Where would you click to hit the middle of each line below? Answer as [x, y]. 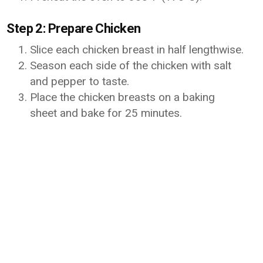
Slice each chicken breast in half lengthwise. [137, 50]
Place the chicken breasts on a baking [123, 97]
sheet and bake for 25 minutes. [106, 113]
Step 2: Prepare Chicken [74, 28]
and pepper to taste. [80, 81]
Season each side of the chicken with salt [131, 65]
